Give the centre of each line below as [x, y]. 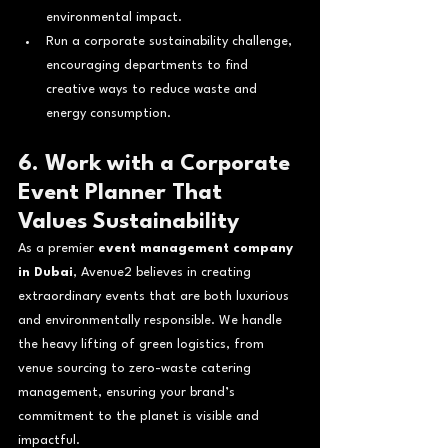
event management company [197, 248]
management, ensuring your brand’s [128, 392]
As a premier [58, 248]
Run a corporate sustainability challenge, [171, 41]
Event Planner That [123, 192]
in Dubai [45, 272]
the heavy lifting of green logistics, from [143, 344]
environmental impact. [114, 17]
